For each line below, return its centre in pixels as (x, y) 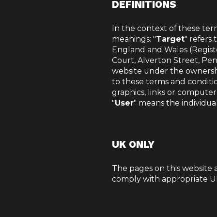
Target (170, 39)
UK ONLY (133, 144)
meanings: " (134, 39)
